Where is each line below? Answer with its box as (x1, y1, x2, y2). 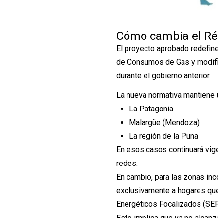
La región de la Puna (128, 131, 198, 141)
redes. (116, 159, 138, 168)
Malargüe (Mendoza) (128, 118, 200, 127)
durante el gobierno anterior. (116, 71, 211, 80)
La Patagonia (128, 104, 173, 114)
